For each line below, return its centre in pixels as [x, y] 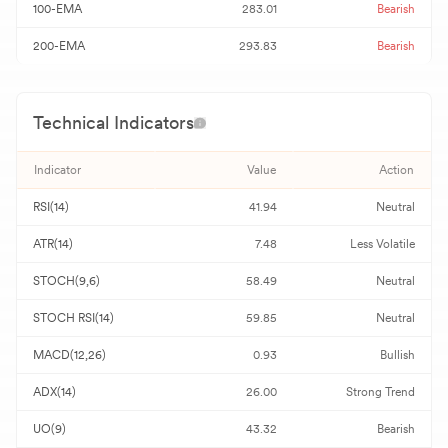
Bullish [397, 355]
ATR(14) [53, 244]
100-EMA [57, 9]
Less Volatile [382, 244]
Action [396, 170]
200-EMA [59, 46]
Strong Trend [380, 392]
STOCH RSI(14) [73, 318]
